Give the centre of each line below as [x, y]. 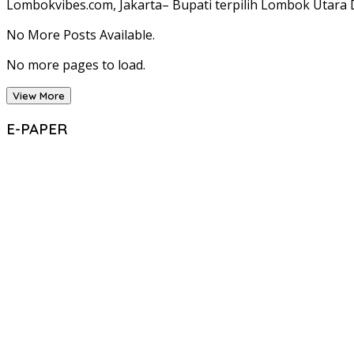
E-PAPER [37, 129]
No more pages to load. [76, 65]
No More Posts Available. [81, 35]
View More [39, 96]
